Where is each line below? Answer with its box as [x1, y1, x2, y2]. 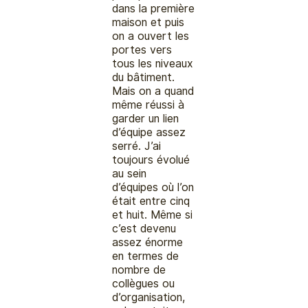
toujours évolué [112, 153, 190, 166]
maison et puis [112, 15, 185, 29]
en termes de [112, 249, 179, 263]
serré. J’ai [112, 139, 162, 153]
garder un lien [112, 111, 179, 125]
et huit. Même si [112, 208, 193, 221]
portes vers [112, 43, 173, 56]
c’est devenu [112, 221, 177, 235]
